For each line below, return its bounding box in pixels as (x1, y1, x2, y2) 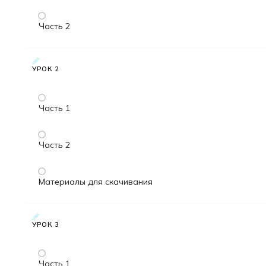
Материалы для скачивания (39, 176, 153, 188)
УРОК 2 (32, 65, 59, 74)
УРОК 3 (32, 220, 59, 229)
